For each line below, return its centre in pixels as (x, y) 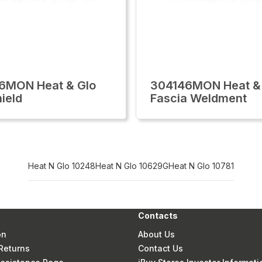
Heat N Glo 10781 (201, 166)
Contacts (158, 216)
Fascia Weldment (199, 98)
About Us (157, 234)
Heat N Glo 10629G (132, 166)
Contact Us (161, 248)
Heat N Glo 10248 (62, 166)
